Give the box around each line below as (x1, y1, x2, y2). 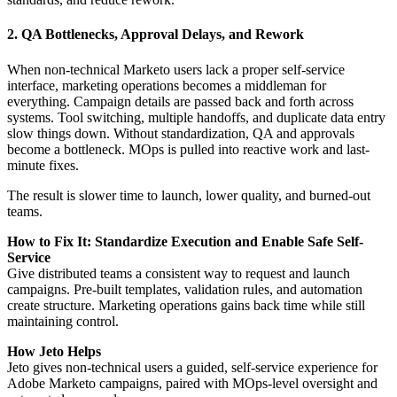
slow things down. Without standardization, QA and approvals (7, 125, 354, 141)
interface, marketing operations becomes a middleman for (7, 77, 326, 93)
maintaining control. (7, 313, 119, 329)
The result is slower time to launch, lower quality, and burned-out (7, 187, 370, 203)
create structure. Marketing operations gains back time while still (7, 297, 365, 313)
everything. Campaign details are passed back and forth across (7, 93, 354, 109)
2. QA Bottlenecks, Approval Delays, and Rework (7, 27, 304, 43)
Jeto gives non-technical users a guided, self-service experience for (7, 359, 378, 375)
